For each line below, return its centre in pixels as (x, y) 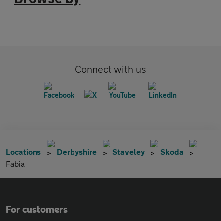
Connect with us (110, 69)
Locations (23, 152)
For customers (37, 210)
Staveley (129, 152)
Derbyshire (77, 152)
